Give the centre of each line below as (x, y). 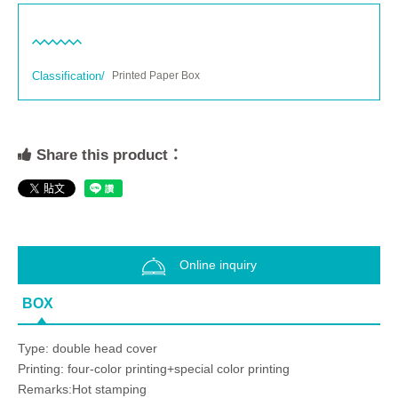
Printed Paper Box (156, 76)
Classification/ (68, 76)
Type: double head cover (88, 349)
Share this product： (107, 155)
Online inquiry (218, 265)
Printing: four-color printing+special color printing (154, 369)
